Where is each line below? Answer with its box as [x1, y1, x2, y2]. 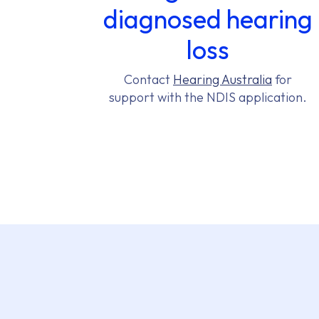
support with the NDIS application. [109, 88, 307, 105]
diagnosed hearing [103, 2, 313, 35]
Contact [124, 70, 173, 88]
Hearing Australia [173, 70, 272, 88]
